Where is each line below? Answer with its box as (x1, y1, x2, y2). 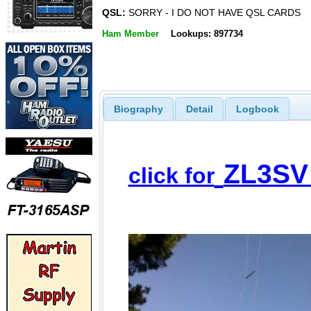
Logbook (235, 103, 279, 115)
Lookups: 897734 (170, 28, 243, 39)
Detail (185, 103, 213, 115)
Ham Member (102, 28, 159, 39)
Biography (113, 103, 163, 115)
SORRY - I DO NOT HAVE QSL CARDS (126, 7, 301, 19)
